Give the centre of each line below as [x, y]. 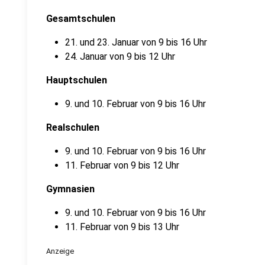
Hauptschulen [77, 80]
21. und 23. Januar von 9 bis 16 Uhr [136, 42]
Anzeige [60, 251]
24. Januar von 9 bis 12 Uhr [120, 56]
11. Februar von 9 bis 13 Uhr [122, 227]
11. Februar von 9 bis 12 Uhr [122, 165]
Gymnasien [70, 189]
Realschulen [73, 127]
